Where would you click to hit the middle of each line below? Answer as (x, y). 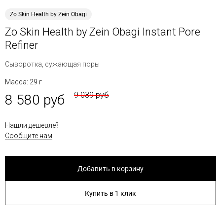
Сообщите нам (29, 136)
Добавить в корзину (110, 169)
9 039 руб (92, 95)
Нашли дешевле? (32, 125)
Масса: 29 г (23, 82)
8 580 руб (35, 100)
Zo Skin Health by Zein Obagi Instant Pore (103, 32)
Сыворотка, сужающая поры (52, 64)
